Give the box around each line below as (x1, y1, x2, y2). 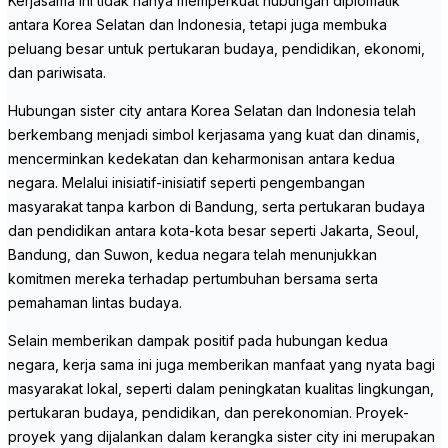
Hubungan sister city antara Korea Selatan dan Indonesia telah (8, 102, 416, 120)
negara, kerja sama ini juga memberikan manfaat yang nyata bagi (8, 356, 435, 374)
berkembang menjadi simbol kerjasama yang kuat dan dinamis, (8, 126, 420, 144)
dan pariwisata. (8, 64, 106, 82)
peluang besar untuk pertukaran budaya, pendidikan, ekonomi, (8, 40, 425, 58)
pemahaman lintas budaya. (8, 294, 182, 312)
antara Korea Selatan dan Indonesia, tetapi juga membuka (8, 16, 387, 34)
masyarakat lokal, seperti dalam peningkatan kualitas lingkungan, (8, 380, 434, 398)
